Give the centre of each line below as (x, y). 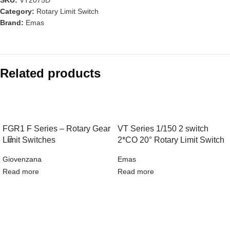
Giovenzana (22, 159)
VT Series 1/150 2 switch (163, 128)
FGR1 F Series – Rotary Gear (56, 128)
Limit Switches (29, 139)
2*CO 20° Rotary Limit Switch (171, 139)
